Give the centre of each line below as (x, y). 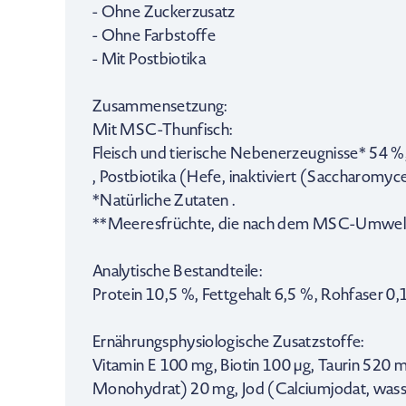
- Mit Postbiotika (150, 59)
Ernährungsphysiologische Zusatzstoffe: (228, 342)
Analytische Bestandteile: (177, 271)
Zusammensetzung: (160, 106)
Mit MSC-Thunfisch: (163, 130)
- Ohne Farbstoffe (155, 35)
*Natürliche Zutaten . (164, 200)
